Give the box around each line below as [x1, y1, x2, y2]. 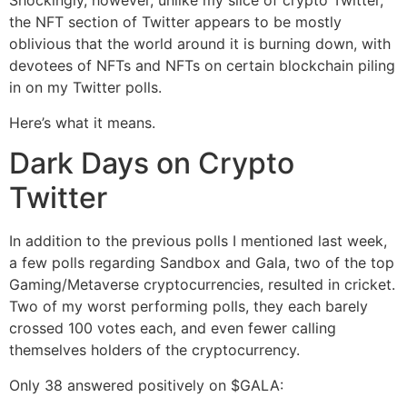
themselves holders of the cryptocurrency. [9, 341, 300, 360]
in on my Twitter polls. [9, 78, 162, 97]
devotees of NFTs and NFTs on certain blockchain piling [9, 56, 395, 75]
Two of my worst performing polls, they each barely [9, 297, 368, 316]
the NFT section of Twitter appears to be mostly [9, 13, 342, 32]
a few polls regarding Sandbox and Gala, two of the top [9, 253, 394, 273]
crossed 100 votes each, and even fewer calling [9, 319, 336, 338]
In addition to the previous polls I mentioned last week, [9, 232, 387, 251]
